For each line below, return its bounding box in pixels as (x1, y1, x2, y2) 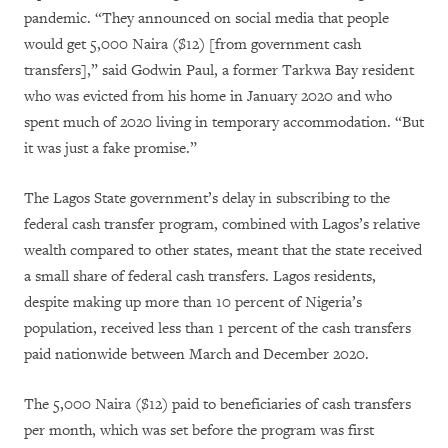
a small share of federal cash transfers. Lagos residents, (24, 266, 376, 286)
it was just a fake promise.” (24, 138, 197, 158)
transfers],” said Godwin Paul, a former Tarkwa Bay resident (24, 60, 414, 80)
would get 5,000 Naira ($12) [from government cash (24, 34, 361, 54)
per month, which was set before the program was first (24, 420, 374, 440)
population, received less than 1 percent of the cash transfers (24, 318, 411, 338)
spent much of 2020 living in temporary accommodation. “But (24, 112, 424, 132)
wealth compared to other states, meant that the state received (24, 240, 422, 260)
